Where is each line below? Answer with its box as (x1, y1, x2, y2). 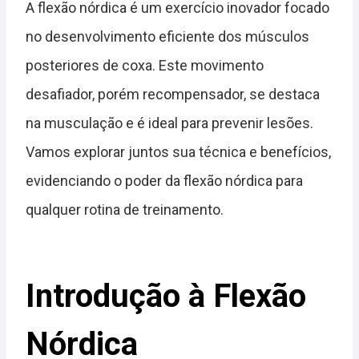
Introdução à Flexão (26, 277, 306, 315)
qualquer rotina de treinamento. (26, 201, 224, 218)
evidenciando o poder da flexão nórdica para (26, 172, 303, 189)
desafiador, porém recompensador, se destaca (26, 86, 320, 103)
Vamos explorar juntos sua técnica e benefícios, (26, 143, 331, 160)
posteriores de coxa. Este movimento (26, 57, 264, 74)
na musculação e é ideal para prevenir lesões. (26, 115, 313, 131)
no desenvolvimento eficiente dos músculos (26, 28, 309, 45)
